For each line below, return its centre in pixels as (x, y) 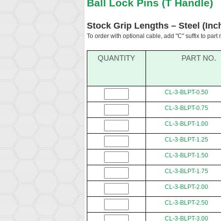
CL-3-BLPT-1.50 (186, 156)
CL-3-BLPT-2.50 (186, 203)
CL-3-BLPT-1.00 (186, 124)
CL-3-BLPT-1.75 (186, 171)
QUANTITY (116, 58)
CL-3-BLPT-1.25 (186, 140)
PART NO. (199, 58)
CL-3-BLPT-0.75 (186, 108)
